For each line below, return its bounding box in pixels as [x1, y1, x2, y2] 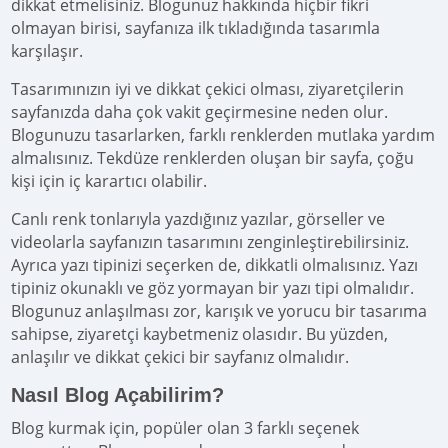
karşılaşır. [11, 39, 84, 62]
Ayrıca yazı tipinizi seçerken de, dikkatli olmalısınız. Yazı [11, 253, 419, 276]
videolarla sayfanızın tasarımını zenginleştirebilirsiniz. [11, 230, 410, 253]
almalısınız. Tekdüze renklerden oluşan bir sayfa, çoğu [11, 146, 415, 169]
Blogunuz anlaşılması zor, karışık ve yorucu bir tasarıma [11, 299, 428, 322]
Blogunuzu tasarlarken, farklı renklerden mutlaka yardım [11, 123, 436, 146]
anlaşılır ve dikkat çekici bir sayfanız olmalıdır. [11, 345, 350, 368]
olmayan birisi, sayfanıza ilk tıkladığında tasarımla [11, 16, 381, 39]
